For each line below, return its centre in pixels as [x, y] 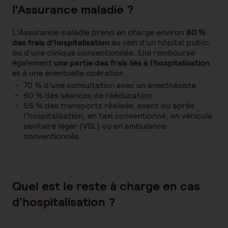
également [33, 63]
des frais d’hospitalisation [61, 42]
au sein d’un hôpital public [159, 42]
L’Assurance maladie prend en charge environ [99, 32]
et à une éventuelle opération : [70, 73]
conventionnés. [52, 136]
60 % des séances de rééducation [88, 95]
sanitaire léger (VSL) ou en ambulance [95, 126]
